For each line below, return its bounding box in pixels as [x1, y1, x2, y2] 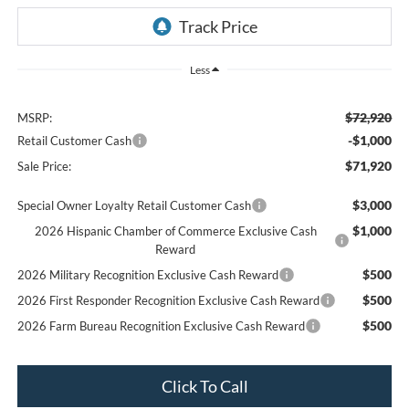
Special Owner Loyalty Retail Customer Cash [16, 197, 251, 213]
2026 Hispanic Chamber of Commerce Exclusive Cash [34, 223, 317, 238]
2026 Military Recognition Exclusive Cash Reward [16, 267, 278, 282]
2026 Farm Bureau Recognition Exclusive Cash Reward [16, 318, 305, 333]
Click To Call [161, 375, 248, 396]
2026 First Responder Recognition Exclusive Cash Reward [16, 292, 320, 308]
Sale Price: [16, 158, 71, 173]
